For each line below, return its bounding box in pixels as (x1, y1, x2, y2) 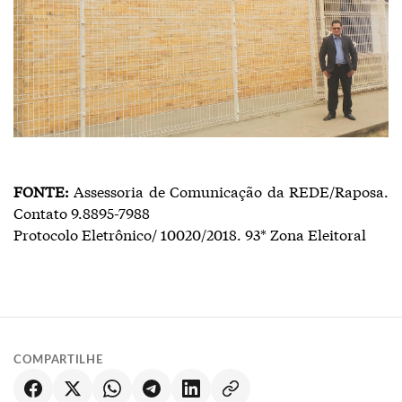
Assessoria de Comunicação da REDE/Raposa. (69, 180, 389, 202)
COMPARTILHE (13, 354, 103, 367)
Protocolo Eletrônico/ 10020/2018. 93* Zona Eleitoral (13, 223, 366, 245)
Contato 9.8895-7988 (13, 202, 150, 223)
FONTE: (13, 180, 69, 202)
